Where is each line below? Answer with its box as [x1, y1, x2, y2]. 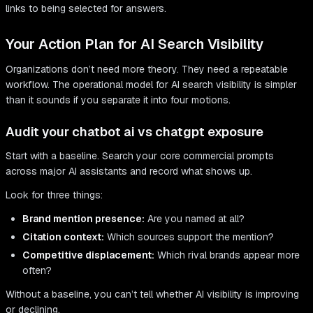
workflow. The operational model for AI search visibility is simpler [6, 78, 297, 92]
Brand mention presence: [22, 212, 145, 226]
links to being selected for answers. [6, 2, 166, 15]
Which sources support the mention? [104, 231, 274, 244]
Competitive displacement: [22, 249, 154, 262]
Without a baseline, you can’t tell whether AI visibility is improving [6, 288, 299, 301]
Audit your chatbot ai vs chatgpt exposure [6, 124, 263, 140]
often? [22, 264, 52, 277]
